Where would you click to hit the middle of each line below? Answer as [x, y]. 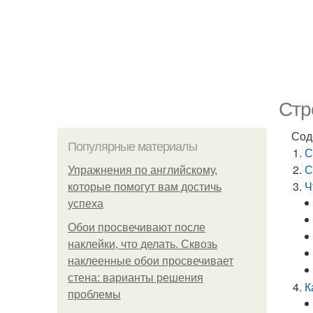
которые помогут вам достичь [145, 187]
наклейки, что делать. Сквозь [143, 244]
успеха [86, 204]
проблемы [94, 294]
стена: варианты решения [136, 278]
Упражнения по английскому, [143, 170]
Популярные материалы [132, 147]
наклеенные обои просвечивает [151, 261]
